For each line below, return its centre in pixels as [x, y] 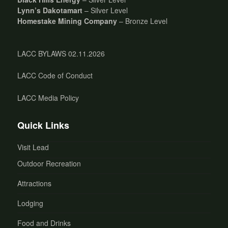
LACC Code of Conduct [55, 76]
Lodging [31, 203]
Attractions [35, 183]
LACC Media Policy [48, 97]
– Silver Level [105, 10]
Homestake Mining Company [67, 21]
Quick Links [44, 125]
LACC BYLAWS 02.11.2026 [61, 53]
